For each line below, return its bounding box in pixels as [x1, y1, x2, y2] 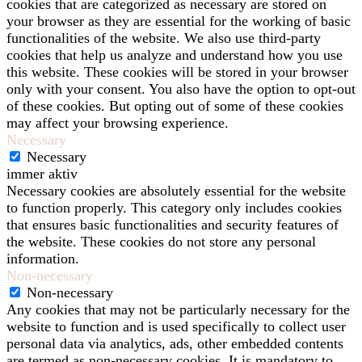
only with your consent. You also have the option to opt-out [6, 81, 356, 98]
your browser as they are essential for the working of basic [6, 13, 351, 30]
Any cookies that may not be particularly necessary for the [6, 301, 350, 318]
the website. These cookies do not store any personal [6, 234, 316, 250]
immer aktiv [6, 166, 78, 183]
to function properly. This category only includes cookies [6, 200, 342, 217]
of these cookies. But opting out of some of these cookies [6, 98, 343, 115]
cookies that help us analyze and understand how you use [6, 47, 343, 64]
